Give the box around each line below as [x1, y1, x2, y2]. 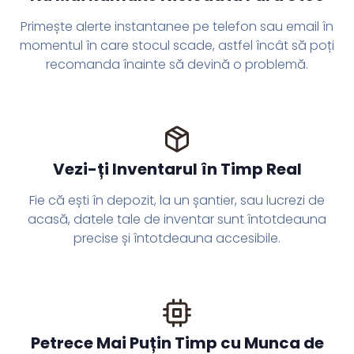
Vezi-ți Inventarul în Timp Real [52, 158, 302, 181]
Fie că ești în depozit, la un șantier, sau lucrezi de [29, 191, 325, 210]
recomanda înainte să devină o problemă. [46, 55, 308, 74]
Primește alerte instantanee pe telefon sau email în [21, 17, 333, 36]
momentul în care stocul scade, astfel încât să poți [20, 36, 334, 55]
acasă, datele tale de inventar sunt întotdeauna [28, 210, 326, 229]
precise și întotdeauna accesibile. [73, 229, 281, 248]
